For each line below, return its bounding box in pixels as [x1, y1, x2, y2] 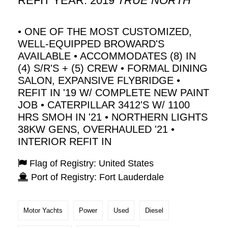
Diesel [145, 207, 164, 215]
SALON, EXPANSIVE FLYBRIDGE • [18, 75, 181, 87]
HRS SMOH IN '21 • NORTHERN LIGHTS [18, 111, 208, 123]
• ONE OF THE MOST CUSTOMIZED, [18, 26, 192, 38]
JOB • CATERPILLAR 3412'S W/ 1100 [18, 99, 190, 111]
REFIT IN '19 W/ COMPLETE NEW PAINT [18, 87, 210, 99]
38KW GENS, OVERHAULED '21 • [18, 124, 175, 135]
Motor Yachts [23, 207, 63, 215]
